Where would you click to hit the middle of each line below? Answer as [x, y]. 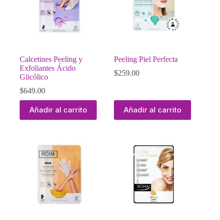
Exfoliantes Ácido [48, 68]
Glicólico [34, 77]
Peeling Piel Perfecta [146, 59]
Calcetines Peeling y [51, 59]
